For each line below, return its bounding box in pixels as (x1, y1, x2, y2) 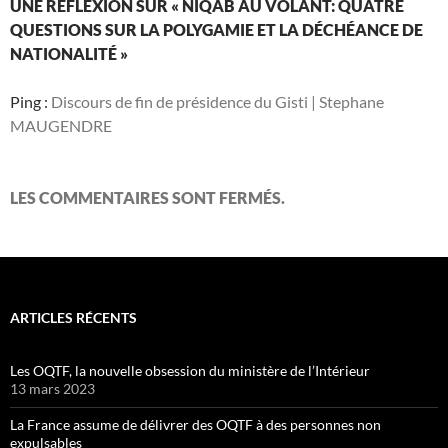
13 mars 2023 (10, 380, 95, 397)
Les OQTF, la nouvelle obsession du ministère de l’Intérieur (10, 362, 370, 379)
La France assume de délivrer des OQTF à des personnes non (10, 416, 381, 433)
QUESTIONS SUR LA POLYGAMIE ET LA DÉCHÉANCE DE (10, 20, 423, 39)
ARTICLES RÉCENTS (10, 309, 137, 326)
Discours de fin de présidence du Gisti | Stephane (51, 92, 384, 111)
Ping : (10, 92, 51, 111)
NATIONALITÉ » (10, 44, 128, 63)
